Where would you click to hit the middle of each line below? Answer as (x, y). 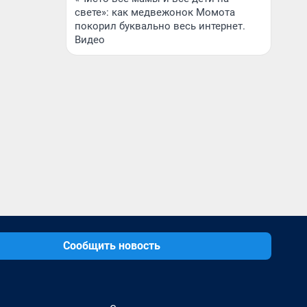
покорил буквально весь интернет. (160, 26)
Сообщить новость (112, 246)
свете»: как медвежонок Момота (155, 12)
